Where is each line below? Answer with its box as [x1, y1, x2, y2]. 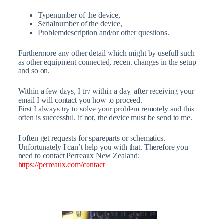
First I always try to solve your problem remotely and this [18, 105, 194, 113]
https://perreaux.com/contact [18, 160, 105, 169]
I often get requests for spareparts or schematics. [18, 134, 165, 142]
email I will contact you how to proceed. [18, 96, 142, 104]
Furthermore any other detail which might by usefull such [18, 49, 195, 57]
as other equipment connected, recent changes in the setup [18, 58, 196, 66]
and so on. [18, 66, 50, 75]
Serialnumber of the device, [37, 20, 122, 28]
